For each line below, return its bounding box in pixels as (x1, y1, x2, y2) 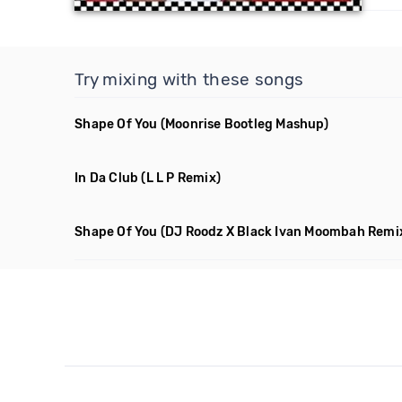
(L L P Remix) (141, 170, 222, 186)
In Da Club (74, 170, 139, 186)
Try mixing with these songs (74, 69, 304, 90)
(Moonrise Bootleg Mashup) (160, 117, 328, 132)
